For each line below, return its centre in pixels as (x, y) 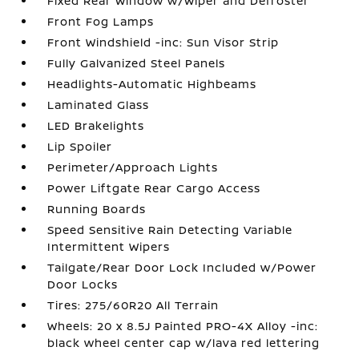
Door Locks (83, 284)
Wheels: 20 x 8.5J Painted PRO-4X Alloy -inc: (183, 326)
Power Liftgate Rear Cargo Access (154, 188)
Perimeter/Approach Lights (133, 167)
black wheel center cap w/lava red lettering (184, 343)
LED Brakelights (96, 125)
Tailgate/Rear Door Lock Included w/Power (182, 267)
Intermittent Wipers (109, 246)
